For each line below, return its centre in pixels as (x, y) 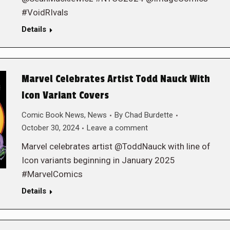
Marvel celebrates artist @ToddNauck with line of (116, 146)
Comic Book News (53, 115)
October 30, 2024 (50, 128)
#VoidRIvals (45, 12)
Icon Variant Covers (65, 95)
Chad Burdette (149, 115)
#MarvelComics (52, 174)
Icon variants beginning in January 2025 (98, 160)
